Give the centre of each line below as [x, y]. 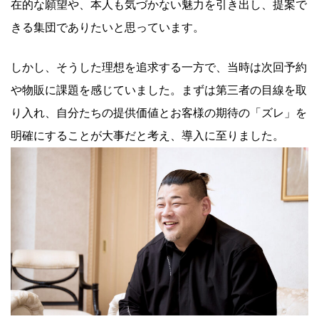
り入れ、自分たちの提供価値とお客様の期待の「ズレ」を [159, 113]
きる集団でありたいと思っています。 [108, 28]
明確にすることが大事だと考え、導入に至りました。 [147, 136]
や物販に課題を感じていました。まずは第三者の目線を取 [159, 90]
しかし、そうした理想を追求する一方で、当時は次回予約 [159, 68]
